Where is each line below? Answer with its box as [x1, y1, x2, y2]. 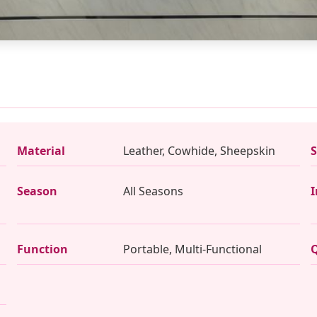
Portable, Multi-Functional [123, 241, 263, 257]
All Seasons [123, 183, 184, 199]
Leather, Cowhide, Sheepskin [123, 143, 276, 158]
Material [17, 143, 66, 158]
